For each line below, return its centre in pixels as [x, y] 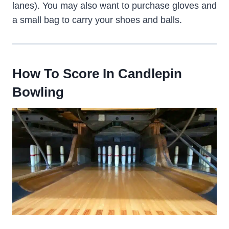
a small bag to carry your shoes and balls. [97, 20]
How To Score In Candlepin [97, 74]
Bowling [38, 92]
